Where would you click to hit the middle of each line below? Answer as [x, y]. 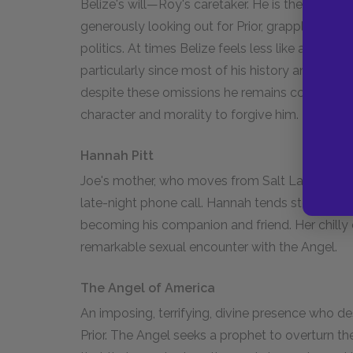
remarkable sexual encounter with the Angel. [209, 247]
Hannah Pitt [117, 156]
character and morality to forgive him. [190, 115]
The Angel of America [148, 288]
